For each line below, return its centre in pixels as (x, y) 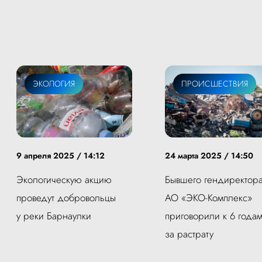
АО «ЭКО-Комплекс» (208, 198)
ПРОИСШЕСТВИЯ (215, 83)
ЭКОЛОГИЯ (54, 83)
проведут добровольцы (66, 198)
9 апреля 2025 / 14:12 (61, 156)
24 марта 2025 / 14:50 (209, 156)
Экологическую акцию (64, 180)
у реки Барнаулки (54, 216)
